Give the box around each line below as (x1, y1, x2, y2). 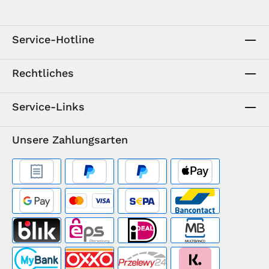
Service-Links (12, 100, 85, 113)
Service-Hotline (12, 33, 94, 46)
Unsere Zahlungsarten (12, 133, 128, 146)
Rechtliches (12, 67, 74, 79)
